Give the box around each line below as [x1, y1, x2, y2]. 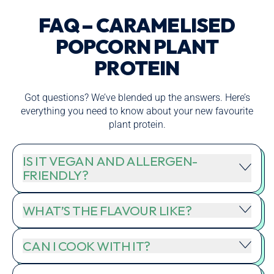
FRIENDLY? [23, 167, 89, 184]
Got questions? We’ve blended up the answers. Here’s [24, 92, 250, 104]
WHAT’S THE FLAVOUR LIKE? [23, 202, 192, 219]
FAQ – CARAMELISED [39, 13, 235, 38]
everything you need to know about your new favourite [21, 105, 253, 117]
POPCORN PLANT [55, 34, 219, 59]
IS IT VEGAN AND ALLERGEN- [23, 153, 198, 170]
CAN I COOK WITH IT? [23, 237, 150, 254]
